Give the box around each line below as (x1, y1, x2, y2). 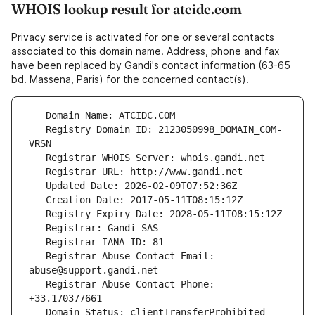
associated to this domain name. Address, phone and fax (11, 45, 280, 58)
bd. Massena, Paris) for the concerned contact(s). (11, 73, 249, 86)
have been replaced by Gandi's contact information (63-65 (11, 59, 290, 72)
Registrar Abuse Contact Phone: (29, 278, 46, 290)
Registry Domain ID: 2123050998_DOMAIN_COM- (29, 124, 46, 136)
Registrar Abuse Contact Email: (29, 250, 46, 262)
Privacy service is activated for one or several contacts (11, 31, 274, 44)
